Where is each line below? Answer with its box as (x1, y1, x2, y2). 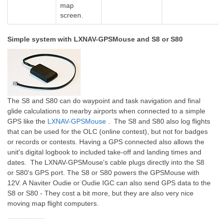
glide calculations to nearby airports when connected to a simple (7, 107, 205, 115)
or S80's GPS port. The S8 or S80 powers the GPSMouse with (7, 169, 199, 176)
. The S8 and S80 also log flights (108, 117, 210, 125)
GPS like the (7, 117, 47, 125)
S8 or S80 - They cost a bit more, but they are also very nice (7, 189, 194, 197)
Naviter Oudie (29, 179, 71, 187)
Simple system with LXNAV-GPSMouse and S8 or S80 (7, 35, 183, 43)
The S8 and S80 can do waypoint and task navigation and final (7, 97, 200, 105)
